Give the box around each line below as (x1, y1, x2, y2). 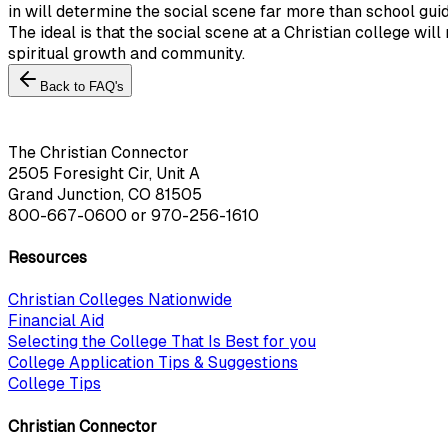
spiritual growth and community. (8, 43, 245, 63)
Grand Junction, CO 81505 (8, 184, 202, 204)
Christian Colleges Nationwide (8, 290, 232, 310)
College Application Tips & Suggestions (8, 353, 298, 373)
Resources (8, 248, 87, 268)
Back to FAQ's (40, 78, 124, 94)
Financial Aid (8, 311, 104, 331)
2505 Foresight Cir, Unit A (8, 163, 200, 183)
